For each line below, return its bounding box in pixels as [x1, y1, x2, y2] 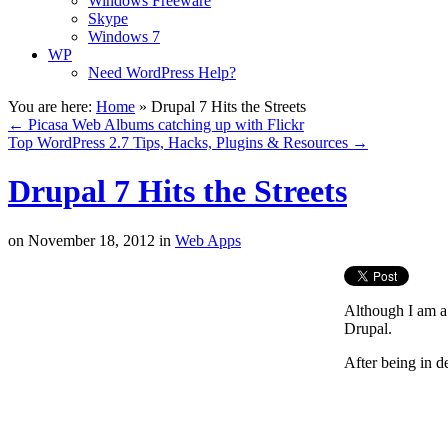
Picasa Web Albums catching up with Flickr [24, 116, 304, 133]
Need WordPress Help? [88, 64, 236, 81]
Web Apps [175, 231, 241, 249]
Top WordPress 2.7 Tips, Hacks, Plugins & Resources [8, 134, 352, 151]
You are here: [8, 98, 92, 115]
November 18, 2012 [24, 231, 155, 249]
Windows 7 [88, 28, 160, 45]
